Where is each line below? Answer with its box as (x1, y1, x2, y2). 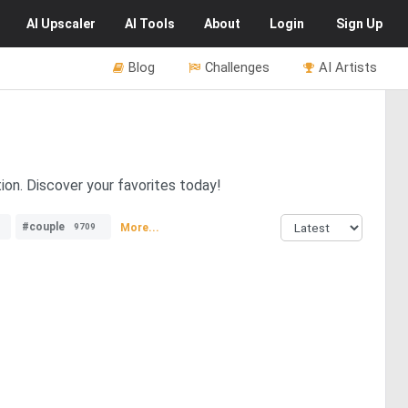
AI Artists (319, 59, 377, 76)
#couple (22, 220, 65, 233)
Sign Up (336, 16, 382, 31)
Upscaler (41, 16, 96, 31)
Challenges (205, 59, 270, 76)
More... (120, 220, 159, 234)
